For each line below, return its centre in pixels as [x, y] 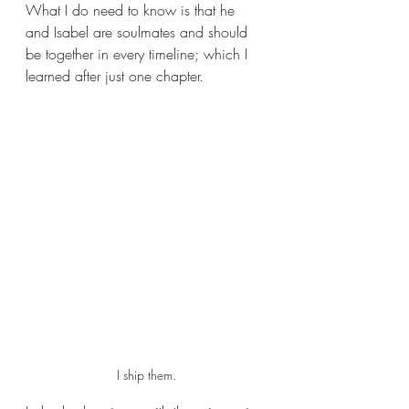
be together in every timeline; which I [139, 54]
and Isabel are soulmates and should [139, 32]
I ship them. [146, 375]
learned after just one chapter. [117, 76]
